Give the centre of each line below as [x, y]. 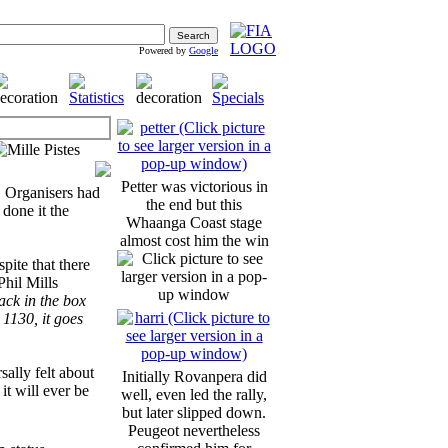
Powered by [164, 50]
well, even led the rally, [194, 394]
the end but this [194, 204]
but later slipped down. [194, 412]
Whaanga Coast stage [194, 222]
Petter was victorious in [194, 186]
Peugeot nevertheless [194, 430]
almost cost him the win [194, 240]
